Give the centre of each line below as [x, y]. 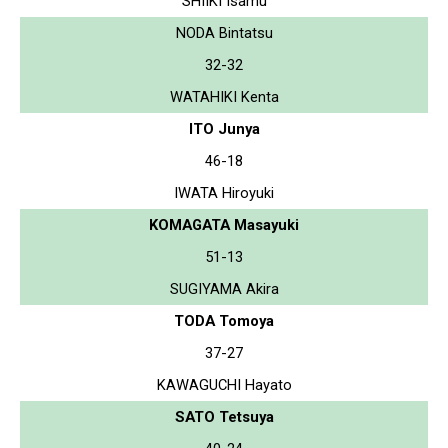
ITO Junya [224, 128]
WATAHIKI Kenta [224, 96]
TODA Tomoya [224, 320]
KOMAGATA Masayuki [224, 224]
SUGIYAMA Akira [224, 288]
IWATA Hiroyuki [224, 192]
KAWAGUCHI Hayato [224, 384]
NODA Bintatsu [224, 32]
